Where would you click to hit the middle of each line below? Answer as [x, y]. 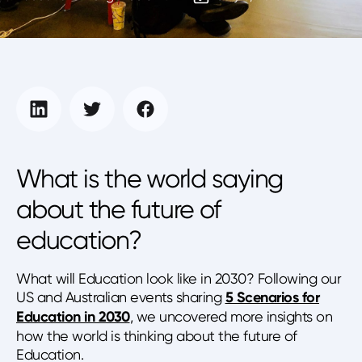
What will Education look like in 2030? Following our [179, 278]
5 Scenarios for [272, 297]
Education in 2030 [73, 317]
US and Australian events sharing [121, 297]
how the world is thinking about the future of [157, 336]
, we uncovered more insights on [231, 316]
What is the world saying [149, 179]
